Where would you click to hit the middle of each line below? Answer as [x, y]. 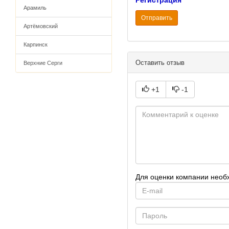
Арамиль [35, 8]
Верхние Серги [43, 63]
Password [152, 212]
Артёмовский [41, 26]
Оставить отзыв [160, 63]
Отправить [157, 18]
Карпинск [36, 44]
